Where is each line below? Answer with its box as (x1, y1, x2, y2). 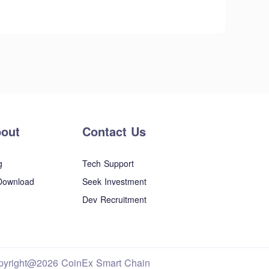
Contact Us (82, 122, 146, 140)
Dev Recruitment (82, 193, 147, 205)
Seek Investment (82, 175, 147, 187)
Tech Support (82, 157, 134, 169)
